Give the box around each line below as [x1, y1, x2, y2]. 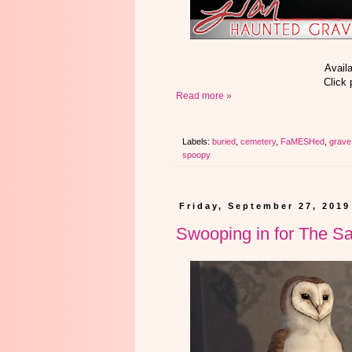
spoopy [182, 149, 211, 159]
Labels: [182, 136, 212, 146]
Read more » [176, 90, 232, 101]
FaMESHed [280, 136, 324, 146]
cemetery [240, 136, 276, 146]
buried [212, 136, 236, 146]
